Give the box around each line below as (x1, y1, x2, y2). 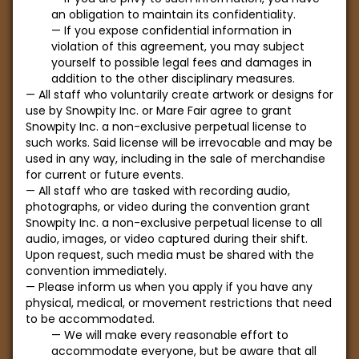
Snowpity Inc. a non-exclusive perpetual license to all (26, 215, 322, 231)
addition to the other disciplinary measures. (51, 71, 295, 87)
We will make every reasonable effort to (64, 327, 288, 343)
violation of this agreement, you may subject (51, 38, 305, 54)
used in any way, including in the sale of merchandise (26, 151, 325, 167)
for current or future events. (26, 167, 184, 183)
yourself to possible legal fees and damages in (51, 54, 312, 71)
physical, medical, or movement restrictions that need (26, 295, 332, 311)
